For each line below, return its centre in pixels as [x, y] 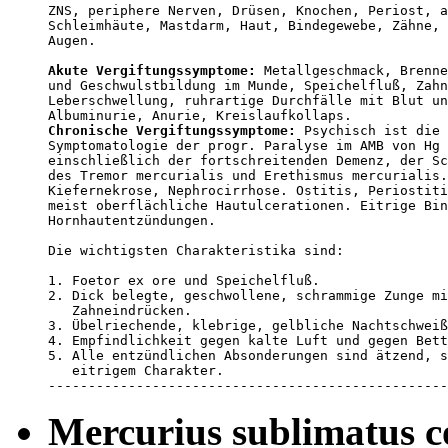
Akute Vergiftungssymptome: [152, 70]
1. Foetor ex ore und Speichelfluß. [184, 280]
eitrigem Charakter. [140, 370]
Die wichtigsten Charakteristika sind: [196, 250]
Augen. [76, 40]
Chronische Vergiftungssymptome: [172, 130]
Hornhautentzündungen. [136, 220]
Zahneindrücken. [120, 310]
